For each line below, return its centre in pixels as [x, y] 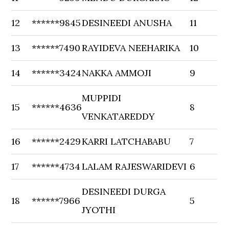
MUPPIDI [102, 98]
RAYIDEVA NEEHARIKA [131, 48]
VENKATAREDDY [119, 116]
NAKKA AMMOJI [117, 73]
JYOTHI [99, 210]
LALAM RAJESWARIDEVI [134, 166]
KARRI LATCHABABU [127, 141]
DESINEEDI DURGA [124, 191]
